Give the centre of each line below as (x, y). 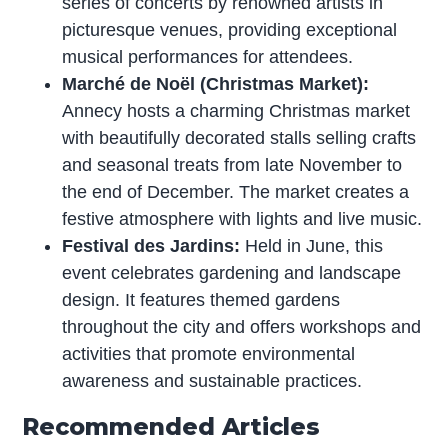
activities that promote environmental (209, 354)
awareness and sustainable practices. (212, 381)
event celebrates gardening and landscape (232, 273)
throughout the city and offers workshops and (242, 327)
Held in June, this (312, 246)
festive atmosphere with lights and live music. (242, 219)
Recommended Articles (171, 427)
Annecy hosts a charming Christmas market (236, 111)
